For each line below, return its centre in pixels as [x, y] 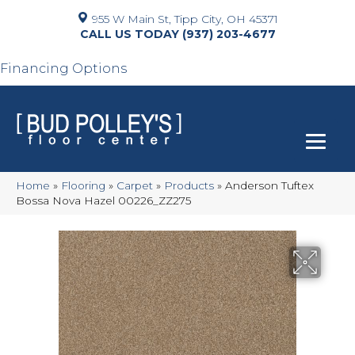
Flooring [83, 185]
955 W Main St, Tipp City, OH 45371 [185, 19]
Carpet [135, 185]
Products [189, 185]
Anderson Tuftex [269, 185]
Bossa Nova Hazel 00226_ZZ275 [103, 200]
